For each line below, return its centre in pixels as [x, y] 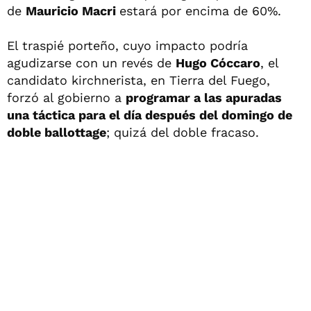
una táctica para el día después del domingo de [150, 115]
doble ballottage [57, 132]
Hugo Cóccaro [218, 63]
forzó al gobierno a [66, 98]
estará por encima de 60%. [200, 11]
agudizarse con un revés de [91, 63]
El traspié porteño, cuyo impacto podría [127, 45]
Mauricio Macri [73, 11]
